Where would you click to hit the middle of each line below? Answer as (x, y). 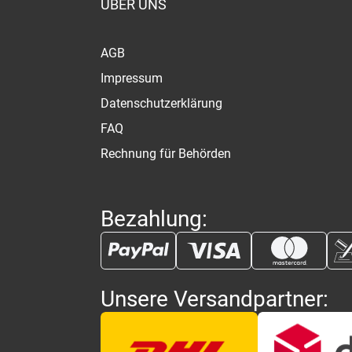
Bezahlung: (154, 219)
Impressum (132, 79)
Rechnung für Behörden (166, 154)
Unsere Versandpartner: (215, 299)
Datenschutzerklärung (162, 104)
